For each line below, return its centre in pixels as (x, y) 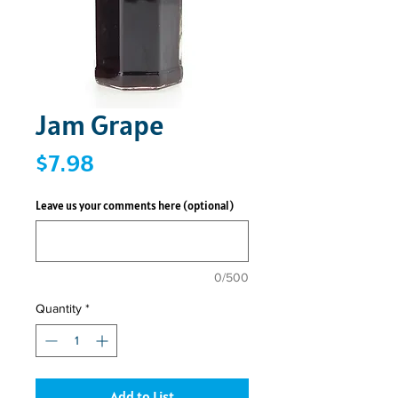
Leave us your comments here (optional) (135, 206)
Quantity (59, 308)
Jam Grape (100, 125)
